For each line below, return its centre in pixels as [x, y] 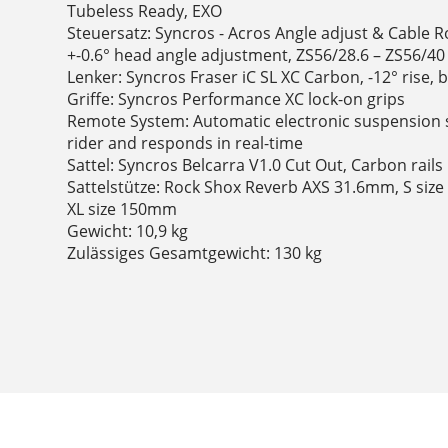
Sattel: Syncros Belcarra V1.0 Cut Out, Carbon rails [255, 165]
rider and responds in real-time [185, 143]
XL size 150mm [122, 209]
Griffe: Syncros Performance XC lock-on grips [236, 99]
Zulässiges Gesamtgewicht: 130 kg [195, 253]
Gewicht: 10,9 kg [128, 231]
